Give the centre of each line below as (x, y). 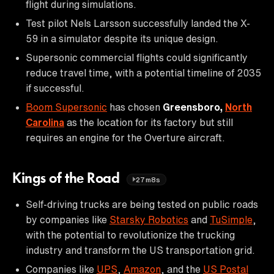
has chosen (135, 107)
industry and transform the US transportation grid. (140, 250)
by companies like (68, 219)
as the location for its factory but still (149, 122)
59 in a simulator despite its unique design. (122, 38)
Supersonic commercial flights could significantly (137, 57)
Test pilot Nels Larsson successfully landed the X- (138, 23)
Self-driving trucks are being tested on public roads (142, 204)
